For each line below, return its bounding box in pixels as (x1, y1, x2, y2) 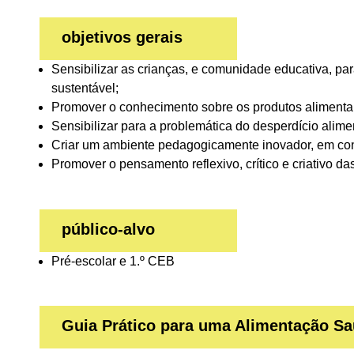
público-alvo (62, 220, 155, 238)
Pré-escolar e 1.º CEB (51, 254, 175, 268)
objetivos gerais (62, 28, 183, 46)
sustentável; (51, 81, 119, 95)
